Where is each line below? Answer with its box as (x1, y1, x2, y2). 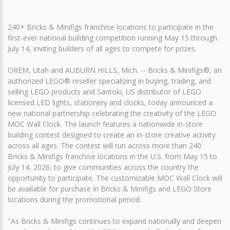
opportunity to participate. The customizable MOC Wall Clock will (8, 172, 222, 183)
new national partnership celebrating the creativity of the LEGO (8, 108, 216, 118)
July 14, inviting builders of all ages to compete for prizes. (8, 43, 197, 53)
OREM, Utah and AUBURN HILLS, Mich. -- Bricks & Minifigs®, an (8, 65, 222, 75)
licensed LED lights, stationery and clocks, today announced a (8, 97, 213, 107)
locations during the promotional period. (8, 194, 141, 204)
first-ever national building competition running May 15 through (8, 32, 217, 43)
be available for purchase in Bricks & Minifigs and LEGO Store (8, 183, 212, 194)
